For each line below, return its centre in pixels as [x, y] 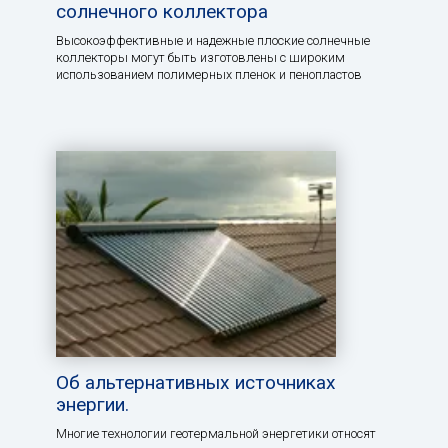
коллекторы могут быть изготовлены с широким [200, 58]
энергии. [92, 404]
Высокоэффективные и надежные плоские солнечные [213, 41]
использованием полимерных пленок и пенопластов [209, 75]
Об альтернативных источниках [196, 382]
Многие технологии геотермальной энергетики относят [216, 433]
